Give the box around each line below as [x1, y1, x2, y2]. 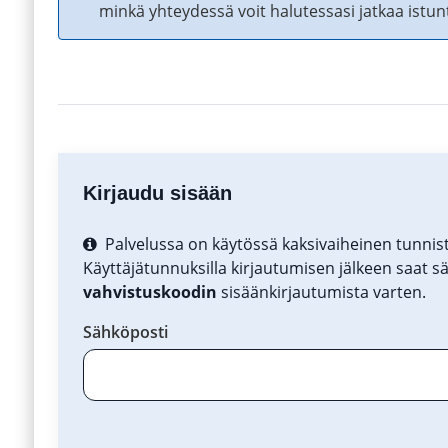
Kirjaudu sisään [82, 182, 232, 204]
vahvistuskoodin [82, 281, 217, 303]
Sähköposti [82, 321, 168, 343]
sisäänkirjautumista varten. [216, 281, 426, 303]
